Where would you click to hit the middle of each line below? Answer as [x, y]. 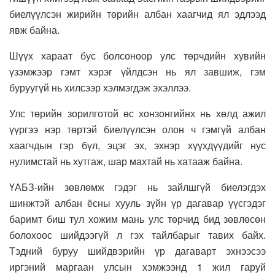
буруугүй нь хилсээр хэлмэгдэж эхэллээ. [100, 87]
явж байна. [34, 29]
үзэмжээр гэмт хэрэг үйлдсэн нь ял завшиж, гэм [137, 71]
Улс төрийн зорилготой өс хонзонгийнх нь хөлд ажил [137, 113]
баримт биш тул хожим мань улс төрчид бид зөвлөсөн [137, 219]
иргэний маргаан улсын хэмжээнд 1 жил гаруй [137, 266]
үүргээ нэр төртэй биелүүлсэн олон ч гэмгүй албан [137, 129]
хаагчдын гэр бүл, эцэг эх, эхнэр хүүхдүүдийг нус [137, 145]
